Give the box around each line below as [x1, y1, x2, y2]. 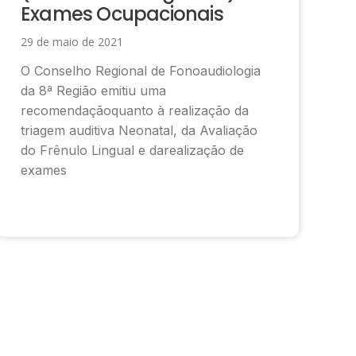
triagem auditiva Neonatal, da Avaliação [21, 122, 257, 138]
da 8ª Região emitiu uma [21, 82, 166, 99]
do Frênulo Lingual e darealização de [21, 141, 244, 158]
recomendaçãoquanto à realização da [21, 102, 249, 118]
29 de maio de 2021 [21, 33, 123, 49]
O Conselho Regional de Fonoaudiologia [21, 62, 261, 79]
